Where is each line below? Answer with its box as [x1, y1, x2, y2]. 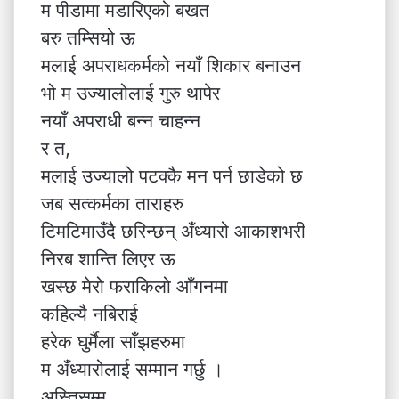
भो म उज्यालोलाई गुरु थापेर [41, 82, 220, 104]
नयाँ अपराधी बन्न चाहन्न [41, 110, 200, 132]
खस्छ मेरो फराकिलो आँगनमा [41, 275, 228, 297]
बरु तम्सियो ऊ [41, 27, 135, 49]
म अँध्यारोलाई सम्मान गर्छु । [41, 358, 224, 380]
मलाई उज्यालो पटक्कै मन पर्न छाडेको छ [41, 165, 303, 187]
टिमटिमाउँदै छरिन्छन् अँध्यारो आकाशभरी [41, 220, 305, 242]
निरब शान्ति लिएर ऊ [41, 248, 175, 270]
